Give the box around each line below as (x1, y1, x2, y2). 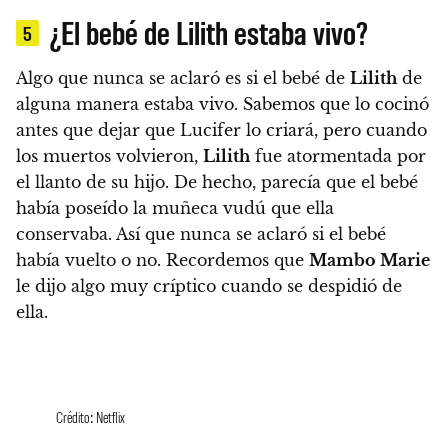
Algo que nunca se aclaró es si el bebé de (16, 68, 350, 89)
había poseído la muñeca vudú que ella (16, 198, 334, 219)
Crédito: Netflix (56, 407, 125, 427)
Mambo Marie (309, 250, 430, 271)
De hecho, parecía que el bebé (174, 172, 418, 193)
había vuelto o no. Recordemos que (16, 250, 309, 271)
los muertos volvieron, (16, 146, 203, 167)
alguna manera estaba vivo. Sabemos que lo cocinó (16, 94, 429, 115)
